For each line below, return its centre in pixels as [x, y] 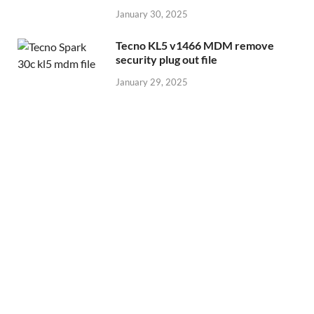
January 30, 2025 [152, 14]
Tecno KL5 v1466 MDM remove [195, 46]
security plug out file [166, 60]
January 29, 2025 [152, 82]
